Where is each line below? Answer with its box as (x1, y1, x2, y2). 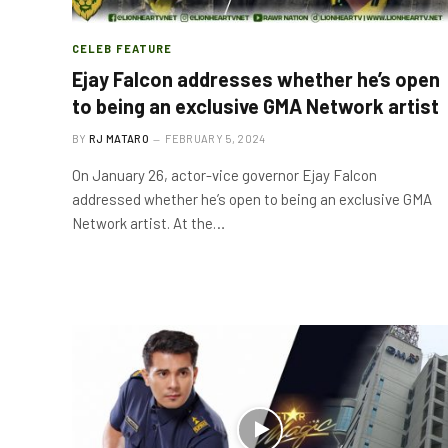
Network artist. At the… (72, 213, 225, 232)
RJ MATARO (89, 131, 149, 145)
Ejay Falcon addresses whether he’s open (72, 66, 440, 91)
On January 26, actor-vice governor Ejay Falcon (72, 165, 377, 184)
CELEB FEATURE (72, 41, 173, 55)
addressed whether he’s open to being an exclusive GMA (72, 189, 432, 208)
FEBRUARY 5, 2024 (165, 131, 266, 145)
